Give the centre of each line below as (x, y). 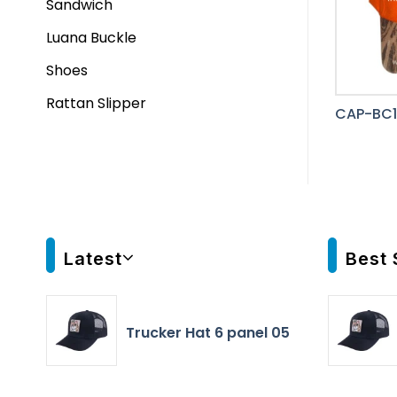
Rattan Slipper (96, 103)
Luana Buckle (91, 38)
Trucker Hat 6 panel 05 (208, 332)
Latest (93, 259)
